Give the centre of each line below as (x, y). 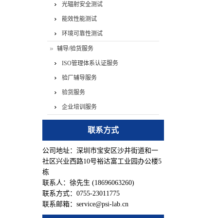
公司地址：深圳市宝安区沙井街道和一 (100, 151)
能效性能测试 (79, 19)
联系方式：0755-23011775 (81, 193)
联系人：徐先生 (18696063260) (88, 183)
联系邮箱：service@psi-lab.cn (85, 204)
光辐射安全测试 (82, 4)
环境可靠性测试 (82, 34)
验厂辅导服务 (79, 78)
